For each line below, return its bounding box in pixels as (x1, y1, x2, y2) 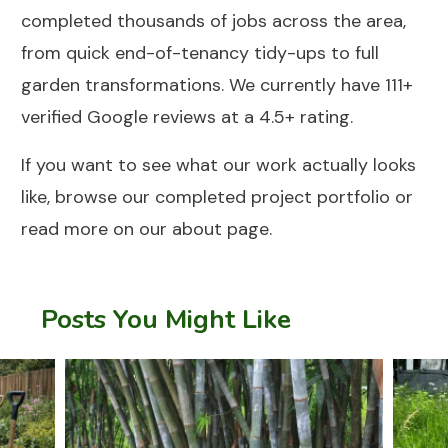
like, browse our (21, 185, 155, 210)
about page (172, 217, 269, 242)
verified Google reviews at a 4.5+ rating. (21, 105, 353, 130)
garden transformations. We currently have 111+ (21, 73, 413, 98)
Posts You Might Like (41, 302, 291, 338)
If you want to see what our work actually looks (21, 153, 416, 178)
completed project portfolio (155, 185, 390, 210)
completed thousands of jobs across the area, (21, 9, 406, 34)
